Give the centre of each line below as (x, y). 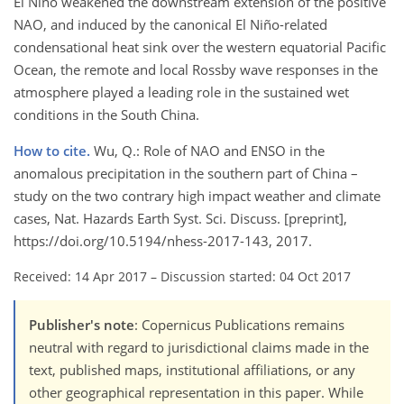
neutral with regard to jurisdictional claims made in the (199, 348)
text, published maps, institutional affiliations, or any (192, 370)
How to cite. (54, 151)
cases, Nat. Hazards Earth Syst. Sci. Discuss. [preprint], (180, 219)
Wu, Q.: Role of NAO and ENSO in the (209, 151)
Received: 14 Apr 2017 (80, 277)
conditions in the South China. (106, 115)
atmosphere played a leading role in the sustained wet (181, 92)
